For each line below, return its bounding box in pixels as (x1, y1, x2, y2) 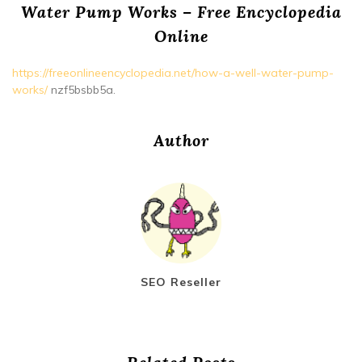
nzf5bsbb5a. (48, 82, 116, 97)
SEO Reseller (141, 274, 221, 289)
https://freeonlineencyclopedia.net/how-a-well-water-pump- (12, 65, 334, 80)
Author (153, 129, 209, 150)
